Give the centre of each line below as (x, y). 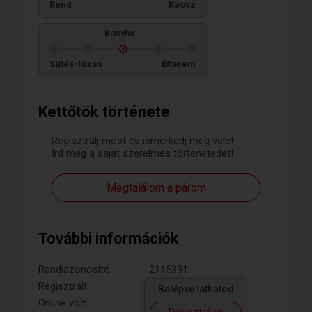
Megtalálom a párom (156, 188)
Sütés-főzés (76, 64)
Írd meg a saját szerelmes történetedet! (142, 153)
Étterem (179, 64)
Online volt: (63, 303)
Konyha (119, 33)
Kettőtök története (104, 112)
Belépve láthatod (196, 289)
